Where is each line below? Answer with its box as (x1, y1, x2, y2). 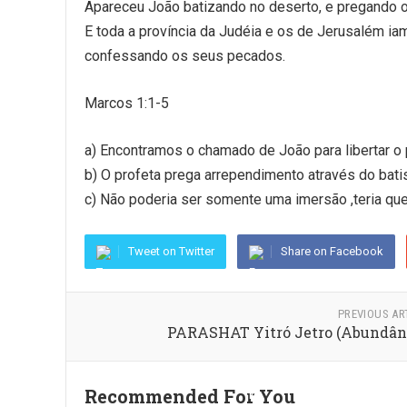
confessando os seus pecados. (84, 47, 285, 65)
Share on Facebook (281, 244, 383, 258)
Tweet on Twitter (128, 244, 214, 258)
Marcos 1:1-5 (84, 94, 169, 112)
